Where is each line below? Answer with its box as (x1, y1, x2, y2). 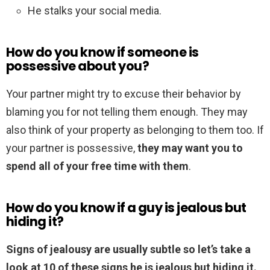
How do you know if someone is (6, 43, 199, 61)
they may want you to (137, 142, 243, 155)
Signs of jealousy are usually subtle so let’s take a (6, 243, 251, 256)
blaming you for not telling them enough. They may (6, 105, 248, 119)
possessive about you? (6, 57, 149, 75)
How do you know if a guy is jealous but (6, 199, 246, 217)
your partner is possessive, (6, 142, 137, 155)
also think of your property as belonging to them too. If (6, 124, 264, 137)
